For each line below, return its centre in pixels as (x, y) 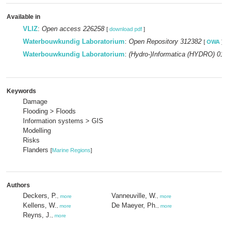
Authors (18, 185)
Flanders (37, 150)
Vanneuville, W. (134, 196)
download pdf (126, 29)
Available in (23, 17)
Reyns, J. (37, 215)
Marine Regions (71, 150)
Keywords (21, 91)
